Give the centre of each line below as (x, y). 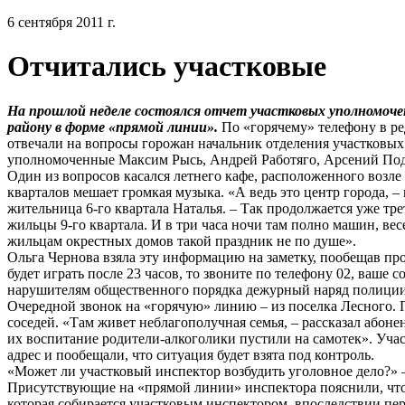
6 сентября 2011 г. (61, 22)
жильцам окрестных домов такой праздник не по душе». (182, 240)
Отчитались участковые (167, 66)
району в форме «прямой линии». (113, 127)
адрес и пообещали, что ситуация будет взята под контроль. (191, 354)
